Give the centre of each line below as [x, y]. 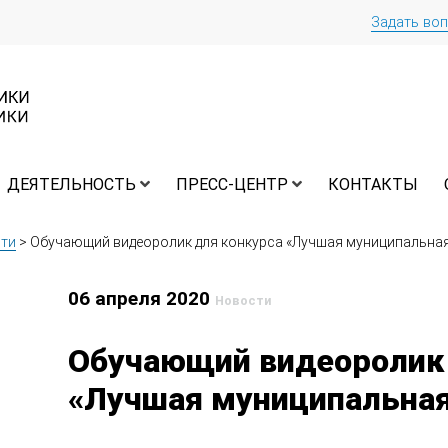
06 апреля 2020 [142, 299]
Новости [243, 301]
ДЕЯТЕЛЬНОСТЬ [71, 185]
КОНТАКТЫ [373, 185]
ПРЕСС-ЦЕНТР [232, 185]
